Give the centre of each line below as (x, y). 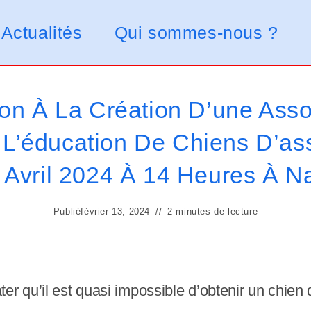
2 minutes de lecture (213, 211)
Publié (67, 211)
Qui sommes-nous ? (196, 33)
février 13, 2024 (115, 211)
